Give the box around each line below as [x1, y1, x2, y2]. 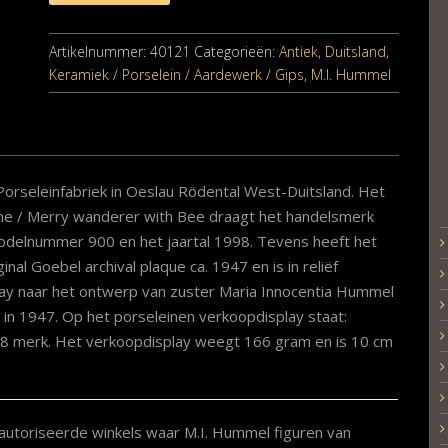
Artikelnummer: [48, 41, 150, 61]
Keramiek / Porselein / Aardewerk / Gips [48, 64, 304, 84]
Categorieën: [193, 41, 279, 61]
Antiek [278, 41, 318, 61]
